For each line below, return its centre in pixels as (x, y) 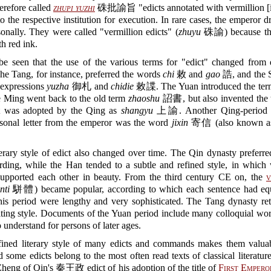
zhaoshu (144, 98)
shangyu (137, 110)
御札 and (90, 86)
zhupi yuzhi (74, 8)
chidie (122, 86)
